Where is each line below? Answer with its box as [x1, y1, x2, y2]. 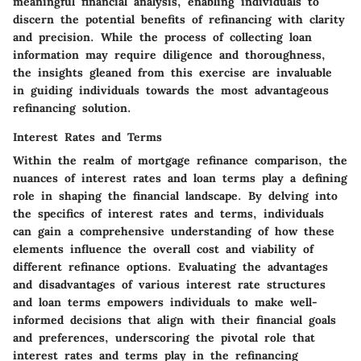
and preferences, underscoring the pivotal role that [13, 330, 315, 346]
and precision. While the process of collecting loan [13, 30, 312, 45]
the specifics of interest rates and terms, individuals [13, 206, 324, 222]
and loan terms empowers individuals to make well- [13, 295, 317, 310]
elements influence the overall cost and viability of [13, 242, 313, 257]
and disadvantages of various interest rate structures [13, 277, 326, 293]
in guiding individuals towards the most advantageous [13, 83, 329, 98]
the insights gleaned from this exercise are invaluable [13, 65, 332, 81]
